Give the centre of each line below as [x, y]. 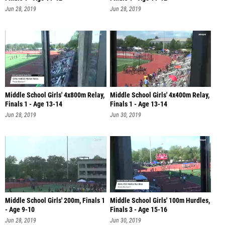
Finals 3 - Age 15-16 [138, 210]
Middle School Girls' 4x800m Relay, [55, 95]
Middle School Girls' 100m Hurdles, [160, 201]
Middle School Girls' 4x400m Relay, [159, 95]
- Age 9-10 [20, 210]
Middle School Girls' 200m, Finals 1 [55, 201]
